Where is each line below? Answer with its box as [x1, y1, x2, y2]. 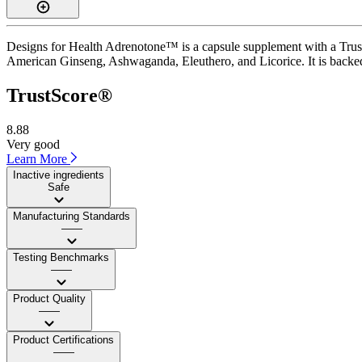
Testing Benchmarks [13, 250, 109, 263]
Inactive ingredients [13, 168, 104, 181]
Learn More [6, 151, 70, 166]
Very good [6, 137, 60, 151]
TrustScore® [6, 84, 112, 106]
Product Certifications [13, 333, 114, 346]
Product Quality [13, 292, 86, 305]
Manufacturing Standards [13, 209, 130, 222]
